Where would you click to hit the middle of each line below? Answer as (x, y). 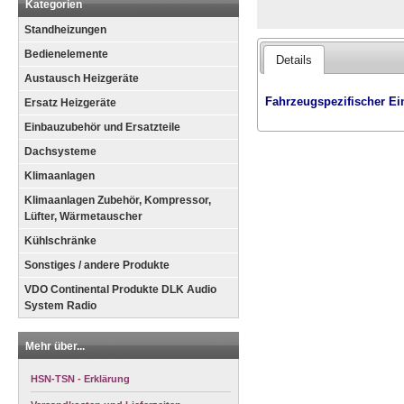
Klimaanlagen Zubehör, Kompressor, (118, 200)
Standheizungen (65, 30)
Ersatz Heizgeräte (70, 103)
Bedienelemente (66, 54)
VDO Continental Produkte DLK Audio (120, 289)
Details (294, 60)
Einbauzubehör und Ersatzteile (102, 127)
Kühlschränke (60, 241)
